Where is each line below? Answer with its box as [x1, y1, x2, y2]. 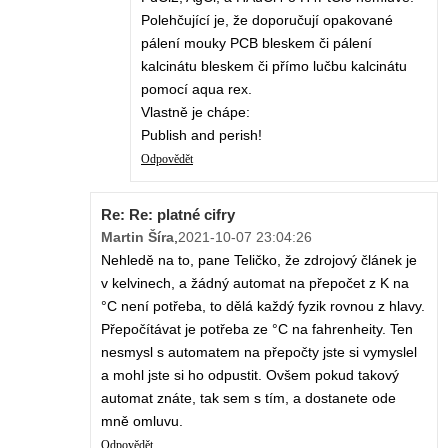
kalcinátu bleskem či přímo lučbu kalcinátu [141, 58, 407, 75]
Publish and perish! [141, 127, 262, 144]
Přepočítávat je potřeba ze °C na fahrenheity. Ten [101, 321, 413, 338]
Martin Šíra [101, 229, 174, 246]
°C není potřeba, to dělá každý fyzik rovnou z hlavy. [101, 298, 425, 315]
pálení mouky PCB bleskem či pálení [141, 35, 372, 52]
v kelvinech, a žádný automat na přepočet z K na [101, 275, 409, 292]
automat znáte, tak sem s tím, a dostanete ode [101, 390, 396, 407]
